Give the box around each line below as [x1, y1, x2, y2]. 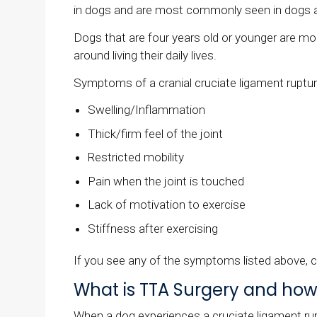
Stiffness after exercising [88, 221, 219, 236]
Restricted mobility [88, 150, 188, 165]
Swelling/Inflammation [88, 103, 206, 117]
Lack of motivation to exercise [88, 197, 246, 212]
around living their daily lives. [74, 48, 219, 63]
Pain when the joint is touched [88, 173, 245, 188]
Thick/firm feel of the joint [88, 126, 224, 141]
